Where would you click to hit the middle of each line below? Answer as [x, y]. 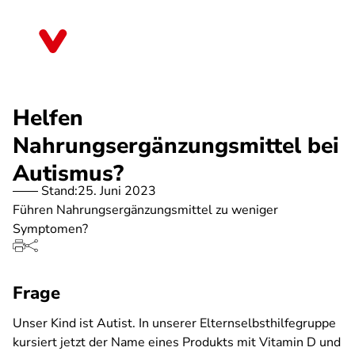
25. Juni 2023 [117, 191]
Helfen [48, 118]
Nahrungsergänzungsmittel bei [176, 146]
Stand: [59, 191]
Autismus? [68, 174]
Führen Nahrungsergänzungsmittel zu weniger [145, 210]
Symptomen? [50, 229]
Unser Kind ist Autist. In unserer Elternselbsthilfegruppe [174, 323]
